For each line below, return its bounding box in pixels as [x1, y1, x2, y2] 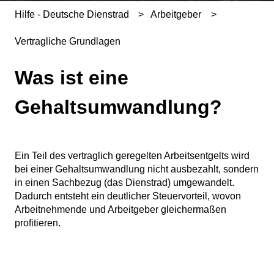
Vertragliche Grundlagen [15, 36, 120, 47]
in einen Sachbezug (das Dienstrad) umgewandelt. [15, 177, 234, 188]
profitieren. [15, 218, 61, 229]
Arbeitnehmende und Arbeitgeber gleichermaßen [15, 204, 226, 215]
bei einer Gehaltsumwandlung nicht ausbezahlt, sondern [15, 164, 259, 175]
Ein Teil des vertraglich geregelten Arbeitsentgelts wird [15, 150, 250, 161]
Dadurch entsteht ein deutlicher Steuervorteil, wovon [15, 191, 241, 202]
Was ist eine [15, 67, 128, 89]
